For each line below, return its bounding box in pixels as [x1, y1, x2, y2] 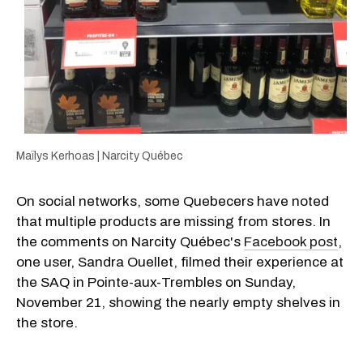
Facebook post [244, 234, 338, 250]
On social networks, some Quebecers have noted [16, 194, 329, 210]
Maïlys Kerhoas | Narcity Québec [16, 150, 183, 163]
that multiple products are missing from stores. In [16, 214, 331, 230]
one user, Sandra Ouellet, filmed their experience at [16, 254, 344, 271]
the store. [16, 315, 78, 331]
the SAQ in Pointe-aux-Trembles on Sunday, [16, 275, 296, 291]
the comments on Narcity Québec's [16, 234, 244, 250]
